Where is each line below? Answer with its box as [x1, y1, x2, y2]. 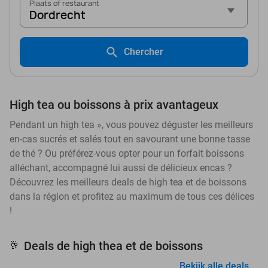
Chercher [124, 45, 163, 57]
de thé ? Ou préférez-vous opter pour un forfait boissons [10, 147, 244, 159]
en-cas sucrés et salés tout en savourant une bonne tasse [10, 133, 250, 145]
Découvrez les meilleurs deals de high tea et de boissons [10, 176, 246, 188]
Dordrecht [29, 7, 86, 23]
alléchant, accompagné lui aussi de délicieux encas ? [10, 162, 232, 173]
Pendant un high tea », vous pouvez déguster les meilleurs [10, 118, 253, 130]
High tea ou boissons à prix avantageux [10, 97, 218, 112]
